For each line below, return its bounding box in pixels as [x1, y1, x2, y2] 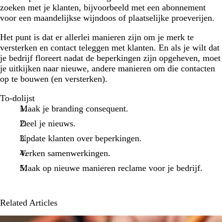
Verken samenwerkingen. [19, 148, 111, 158]
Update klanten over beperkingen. [19, 133, 142, 143]
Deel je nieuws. [19, 118, 76, 128]
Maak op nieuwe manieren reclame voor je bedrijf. [19, 163, 203, 173]
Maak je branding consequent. [19, 103, 128, 113]
